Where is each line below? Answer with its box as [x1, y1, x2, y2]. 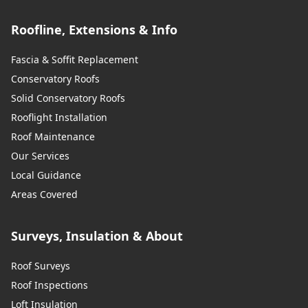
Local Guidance [11, 168, 81, 182]
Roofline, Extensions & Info [11, 21, 177, 38]
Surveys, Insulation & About [11, 228, 183, 245]
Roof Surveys [11, 259, 70, 273]
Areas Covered [11, 188, 78, 201]
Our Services [11, 149, 69, 163]
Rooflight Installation [11, 111, 107, 124]
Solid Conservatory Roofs [11, 91, 125, 105]
